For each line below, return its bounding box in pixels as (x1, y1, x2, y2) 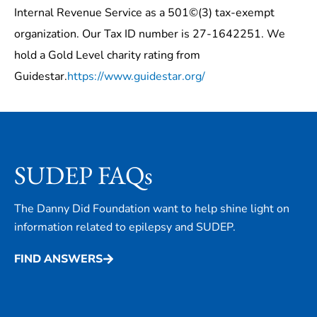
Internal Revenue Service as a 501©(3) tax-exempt (14, 4, 275, 21)
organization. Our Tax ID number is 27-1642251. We (14, 25, 285, 42)
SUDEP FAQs (14, 158, 153, 192)
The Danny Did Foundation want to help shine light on (14, 201, 289, 217)
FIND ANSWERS (14, 251, 103, 267)
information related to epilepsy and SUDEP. (14, 219, 236, 236)
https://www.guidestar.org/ (67, 68, 205, 84)
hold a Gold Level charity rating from (14, 47, 200, 63)
